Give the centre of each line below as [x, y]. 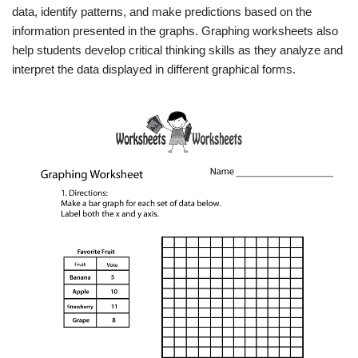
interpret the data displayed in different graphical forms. [154, 69]
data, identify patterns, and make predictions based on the [162, 12]
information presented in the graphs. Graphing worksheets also [175, 31]
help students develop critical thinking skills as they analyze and [177, 50]
